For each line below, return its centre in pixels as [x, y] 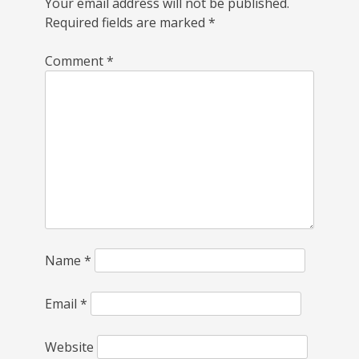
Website [69, 347]
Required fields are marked [127, 23]
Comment [76, 61]
